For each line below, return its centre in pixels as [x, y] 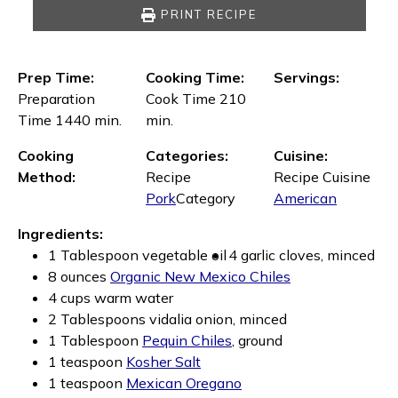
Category [206, 198]
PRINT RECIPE [209, 14]
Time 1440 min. [70, 120]
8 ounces [79, 276]
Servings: [306, 77]
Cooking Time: [195, 77]
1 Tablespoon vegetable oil [137, 255]
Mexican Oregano [184, 383]
